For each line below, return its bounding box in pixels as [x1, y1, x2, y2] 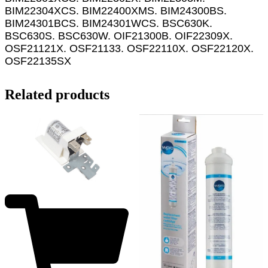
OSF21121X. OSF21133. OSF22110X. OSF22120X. [5, 42, 254, 54]
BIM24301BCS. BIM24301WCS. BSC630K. [5, 17, 212, 29]
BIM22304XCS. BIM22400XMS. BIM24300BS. [5, 4, 227, 17]
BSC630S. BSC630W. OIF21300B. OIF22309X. [5, 29, 233, 42]
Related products [5, 86, 109, 102]
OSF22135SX [5, 54, 71, 67]
